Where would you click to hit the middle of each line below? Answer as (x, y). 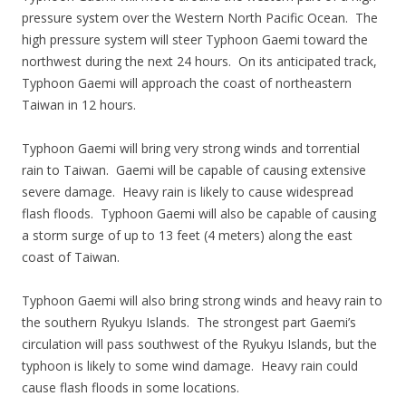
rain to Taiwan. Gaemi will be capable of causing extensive (194, 170)
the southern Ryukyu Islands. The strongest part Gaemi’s (189, 322)
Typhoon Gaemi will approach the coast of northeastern (187, 83)
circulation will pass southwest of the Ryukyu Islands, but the (199, 344)
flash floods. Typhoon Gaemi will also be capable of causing (199, 213)
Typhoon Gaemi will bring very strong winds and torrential (191, 148)
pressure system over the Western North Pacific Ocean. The (200, 18)
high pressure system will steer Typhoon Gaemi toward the (195, 39)
